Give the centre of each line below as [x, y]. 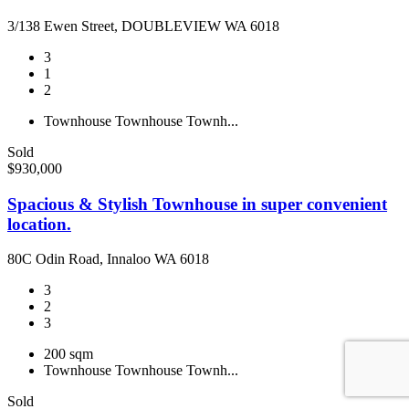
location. [39, 224]
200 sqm [68, 354]
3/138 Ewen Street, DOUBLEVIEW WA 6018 [143, 26]
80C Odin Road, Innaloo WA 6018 [108, 259]
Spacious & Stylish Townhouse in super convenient [197, 204]
